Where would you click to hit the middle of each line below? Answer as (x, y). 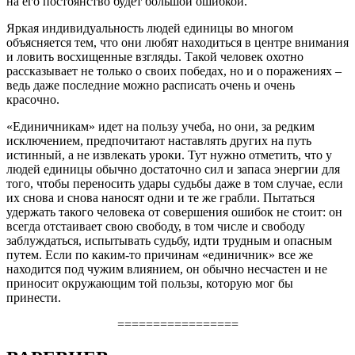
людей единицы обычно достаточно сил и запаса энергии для (173, 170)
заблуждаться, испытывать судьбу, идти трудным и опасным (169, 241)
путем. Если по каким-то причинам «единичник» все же (160, 255)
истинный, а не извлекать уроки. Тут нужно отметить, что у (169, 155)
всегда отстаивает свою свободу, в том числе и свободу (156, 227)
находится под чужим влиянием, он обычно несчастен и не (167, 269)
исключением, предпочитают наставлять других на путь (159, 141)
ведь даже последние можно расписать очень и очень (151, 86)
